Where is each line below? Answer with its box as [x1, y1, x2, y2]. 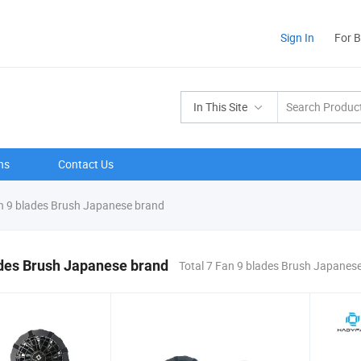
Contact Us [58, 156, 114, 172]
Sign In [280, 30, 314, 45]
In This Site [193, 99, 247, 114]
